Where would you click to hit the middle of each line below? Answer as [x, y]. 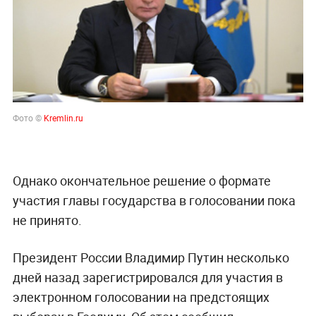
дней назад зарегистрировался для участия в [147, 277]
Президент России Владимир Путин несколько [151, 257]
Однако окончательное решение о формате [141, 180]
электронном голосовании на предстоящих [141, 297]
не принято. [47, 220]
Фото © [28, 117]
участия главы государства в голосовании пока [154, 200]
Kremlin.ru [63, 117]
